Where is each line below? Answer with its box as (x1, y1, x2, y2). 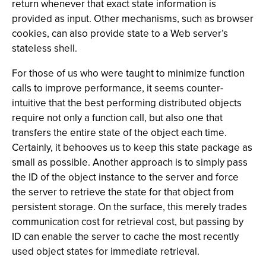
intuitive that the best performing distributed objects (12, 96, 242, 110)
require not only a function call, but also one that (12, 110, 223, 125)
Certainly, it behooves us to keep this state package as (12, 140, 252, 154)
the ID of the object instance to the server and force (12, 170, 239, 184)
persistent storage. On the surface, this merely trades (12, 199, 247, 214)
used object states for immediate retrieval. (12, 244, 199, 258)
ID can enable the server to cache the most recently (12, 229, 239, 243)
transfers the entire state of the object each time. (12, 125, 227, 140)
